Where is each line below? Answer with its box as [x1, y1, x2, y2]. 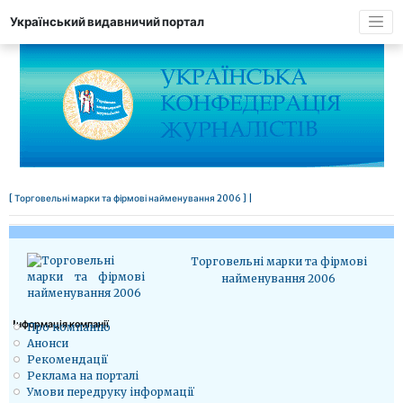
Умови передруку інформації [27, 384, 194, 399]
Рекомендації [27, 352, 108, 366]
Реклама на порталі [27, 368, 139, 382]
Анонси [27, 336, 68, 350]
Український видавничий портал [9, 13, 204, 30]
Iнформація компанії [13, 318, 109, 330]
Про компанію [27, 319, 111, 334]
